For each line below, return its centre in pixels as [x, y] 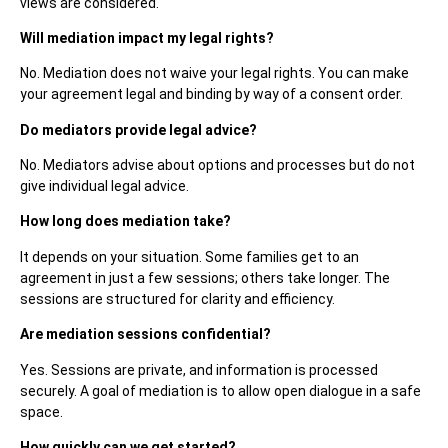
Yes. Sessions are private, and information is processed [199, 369]
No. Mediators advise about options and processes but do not [217, 165]
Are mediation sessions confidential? [145, 334]
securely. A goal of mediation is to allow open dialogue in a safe [220, 390]
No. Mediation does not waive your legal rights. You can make [214, 73]
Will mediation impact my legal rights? [147, 37]
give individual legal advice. [104, 186]
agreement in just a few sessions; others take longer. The [205, 277]
